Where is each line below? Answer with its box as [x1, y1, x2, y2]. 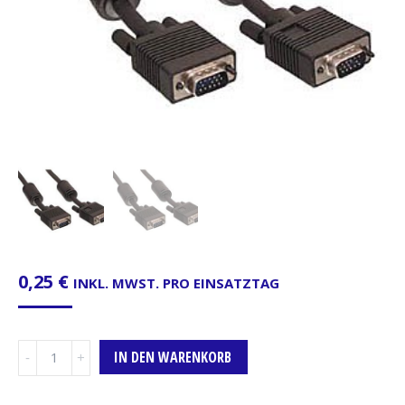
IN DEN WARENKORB [114, 346, 231, 367]
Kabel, [17, 360, 56, 379]
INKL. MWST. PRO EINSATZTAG [73, 273, 279, 292]
